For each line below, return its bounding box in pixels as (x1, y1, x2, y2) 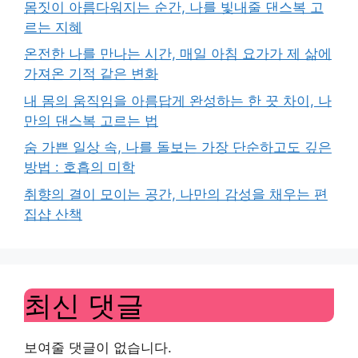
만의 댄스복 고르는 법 (24, 112, 158, 129)
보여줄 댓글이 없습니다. (24, 339, 172, 356)
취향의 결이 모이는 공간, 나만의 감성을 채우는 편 (24, 185, 328, 202)
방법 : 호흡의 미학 (24, 159, 135, 175)
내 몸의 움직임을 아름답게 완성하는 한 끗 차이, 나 (24, 92, 332, 109)
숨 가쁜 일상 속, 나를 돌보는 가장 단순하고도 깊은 (24, 139, 332, 155)
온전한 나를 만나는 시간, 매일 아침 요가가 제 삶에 (24, 46, 332, 62)
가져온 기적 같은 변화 (24, 66, 158, 82)
